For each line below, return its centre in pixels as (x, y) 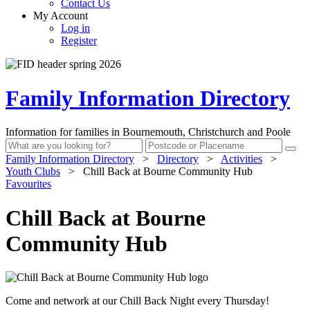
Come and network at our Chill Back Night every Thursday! (137, 300)
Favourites (28, 184)
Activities (241, 159)
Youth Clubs (33, 172)
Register (79, 41)
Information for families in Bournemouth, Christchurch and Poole (148, 132)
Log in (75, 28)
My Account (61, 16)
